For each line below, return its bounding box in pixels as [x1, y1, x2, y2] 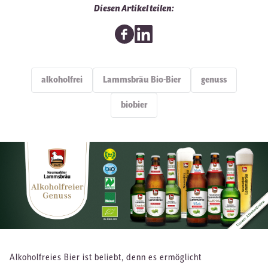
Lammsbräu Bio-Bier [103, 74, 181, 86]
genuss [201, 74, 227, 86]
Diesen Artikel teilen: [94, 3, 174, 14]
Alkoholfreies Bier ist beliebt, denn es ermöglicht [10, 252, 202, 264]
